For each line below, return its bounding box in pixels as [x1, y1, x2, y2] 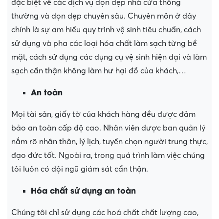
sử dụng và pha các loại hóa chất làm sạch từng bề [11, 39, 197, 48]
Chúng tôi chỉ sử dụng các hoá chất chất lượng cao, [11, 208, 198, 218]
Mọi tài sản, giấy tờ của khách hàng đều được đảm [11, 110, 196, 119]
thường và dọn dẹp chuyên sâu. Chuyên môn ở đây [11, 12, 196, 21]
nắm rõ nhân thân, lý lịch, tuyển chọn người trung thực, [11, 137, 208, 147]
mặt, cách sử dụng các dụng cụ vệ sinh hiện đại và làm [11, 53, 207, 62]
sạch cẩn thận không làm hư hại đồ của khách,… [11, 66, 186, 76]
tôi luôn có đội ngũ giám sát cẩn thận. [11, 165, 148, 174]
